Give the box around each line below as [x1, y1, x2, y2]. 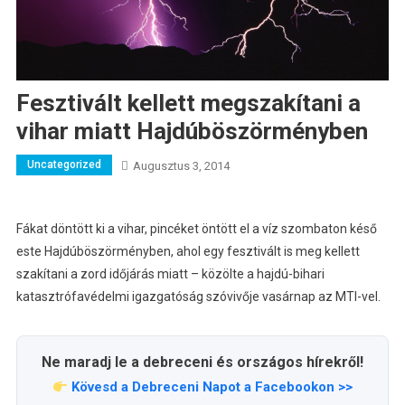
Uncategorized [26, 158, 101, 172]
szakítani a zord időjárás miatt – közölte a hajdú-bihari [15, 267, 325, 282]
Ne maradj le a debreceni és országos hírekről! [42, 353, 363, 372]
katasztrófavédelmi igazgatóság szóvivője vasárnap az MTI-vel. [15, 289, 381, 305]
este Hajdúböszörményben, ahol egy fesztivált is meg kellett [15, 244, 360, 259]
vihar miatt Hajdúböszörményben [15, 118, 368, 146]
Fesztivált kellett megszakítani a [15, 89, 361, 118]
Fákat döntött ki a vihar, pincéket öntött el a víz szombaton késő [15, 221, 377, 237]
